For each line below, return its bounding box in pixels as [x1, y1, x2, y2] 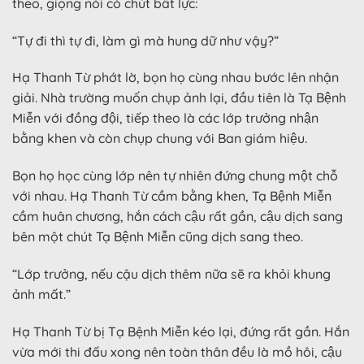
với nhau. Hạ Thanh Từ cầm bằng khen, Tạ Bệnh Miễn [12, 188, 331, 205]
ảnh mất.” [12, 285, 71, 302]
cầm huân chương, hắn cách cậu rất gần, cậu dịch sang [12, 208, 343, 225]
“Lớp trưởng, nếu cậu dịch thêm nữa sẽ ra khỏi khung [12, 265, 331, 282]
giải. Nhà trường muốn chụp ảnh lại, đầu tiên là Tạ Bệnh [12, 89, 346, 106]
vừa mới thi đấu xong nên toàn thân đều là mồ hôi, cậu [12, 343, 342, 360]
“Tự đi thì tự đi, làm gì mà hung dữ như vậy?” [12, 32, 279, 49]
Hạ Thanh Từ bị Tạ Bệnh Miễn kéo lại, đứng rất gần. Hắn [12, 323, 349, 340]
